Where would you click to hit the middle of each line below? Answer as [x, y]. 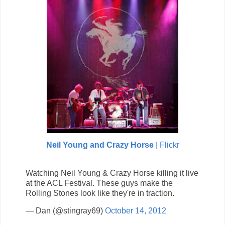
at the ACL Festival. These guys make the [99, 183]
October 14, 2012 [136, 211]
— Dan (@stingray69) [65, 211]
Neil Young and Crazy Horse [100, 145]
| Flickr [166, 145]
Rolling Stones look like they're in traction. [100, 193]
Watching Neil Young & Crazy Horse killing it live [112, 173]
